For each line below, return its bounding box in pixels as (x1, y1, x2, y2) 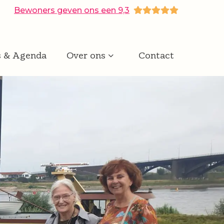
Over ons (66, 50, 108, 60)
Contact (138, 50, 174, 60)
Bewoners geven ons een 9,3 (14, 5, 129, 15)
